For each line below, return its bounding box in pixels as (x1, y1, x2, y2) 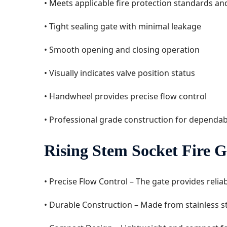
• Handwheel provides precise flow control (44, 90, 207, 102)
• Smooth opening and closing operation (44, 44, 200, 55)
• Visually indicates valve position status (44, 67, 195, 79)
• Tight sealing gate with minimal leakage (44, 20, 201, 32)
